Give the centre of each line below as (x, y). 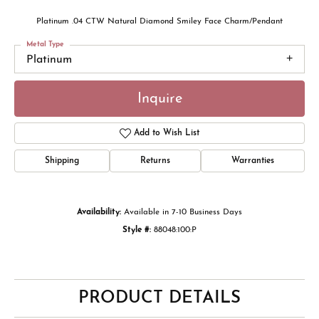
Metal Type (45, 45)
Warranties (253, 161)
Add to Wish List (167, 134)
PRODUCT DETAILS (159, 299)
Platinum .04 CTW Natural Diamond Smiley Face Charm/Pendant (159, 21)
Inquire (159, 99)
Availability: (99, 213)
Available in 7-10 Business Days (183, 213)
